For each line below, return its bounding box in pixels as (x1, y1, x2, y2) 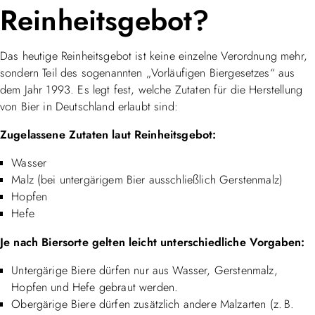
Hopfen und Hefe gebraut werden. (11, 278, 179, 295)
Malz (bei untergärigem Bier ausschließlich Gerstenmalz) (11, 172, 283, 188)
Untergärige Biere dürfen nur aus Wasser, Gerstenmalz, (11, 262, 278, 278)
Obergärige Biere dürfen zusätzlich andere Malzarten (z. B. (11, 295, 295, 312)
